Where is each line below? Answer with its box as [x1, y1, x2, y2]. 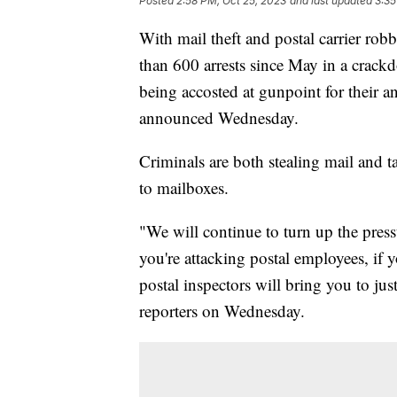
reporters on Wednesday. [139, 300, 305, 323]
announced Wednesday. [139, 106, 299, 129]
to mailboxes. [139, 176, 229, 199]
